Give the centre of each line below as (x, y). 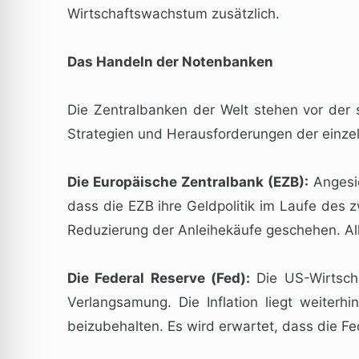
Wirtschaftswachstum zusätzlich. (173, 13)
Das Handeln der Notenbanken (170, 61)
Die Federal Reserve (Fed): (159, 278)
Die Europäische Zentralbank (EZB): (188, 182)
